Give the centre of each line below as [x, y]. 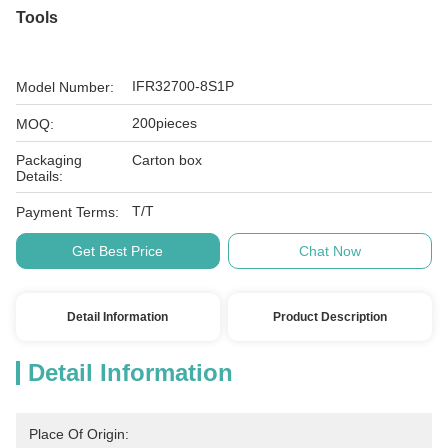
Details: [39, 176]
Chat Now [330, 251]
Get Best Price [118, 251]
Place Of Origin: [79, 434]
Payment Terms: [67, 212]
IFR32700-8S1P [183, 86]
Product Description [330, 317]
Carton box [167, 160]
